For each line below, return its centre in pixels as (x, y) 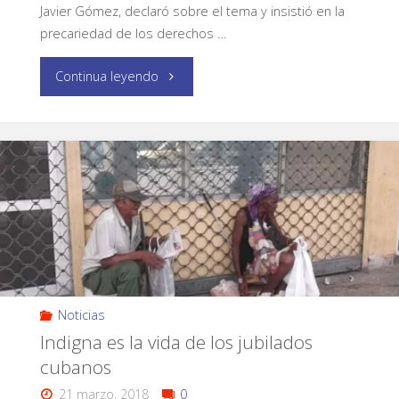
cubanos (75, 367)
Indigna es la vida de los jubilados (176, 342)
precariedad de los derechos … (133, 33)
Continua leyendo (107, 76)
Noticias (81, 315)
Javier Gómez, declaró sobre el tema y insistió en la (192, 11)
